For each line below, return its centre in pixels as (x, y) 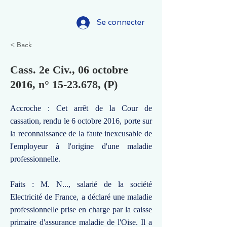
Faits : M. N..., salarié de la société (81, 184)
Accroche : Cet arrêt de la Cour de (81, 108)
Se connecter (121, 22)
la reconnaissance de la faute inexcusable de (81, 134)
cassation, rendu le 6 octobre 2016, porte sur (81, 121)
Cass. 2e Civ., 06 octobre (69, 70)
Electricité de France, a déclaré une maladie (81, 197)
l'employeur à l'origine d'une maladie (81, 146)
